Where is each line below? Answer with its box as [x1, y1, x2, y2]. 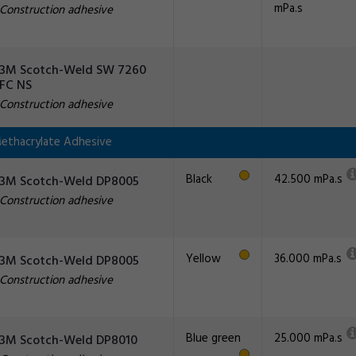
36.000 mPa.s [274, 250, 342, 269]
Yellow [186, 250, 221, 269]
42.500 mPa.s [274, 170, 342, 189]
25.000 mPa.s [274, 329, 342, 348]
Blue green [186, 329, 241, 348]
